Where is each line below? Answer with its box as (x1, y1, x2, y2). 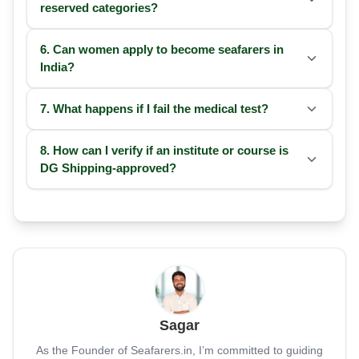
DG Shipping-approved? (40, 161, 176, 175)
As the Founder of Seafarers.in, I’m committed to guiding (36, 344, 323, 357)
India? (40, 60, 75, 75)
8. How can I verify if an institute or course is (40, 143, 288, 158)
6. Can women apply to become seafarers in (40, 42, 284, 57)
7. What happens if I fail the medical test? (40, 102, 268, 116)
